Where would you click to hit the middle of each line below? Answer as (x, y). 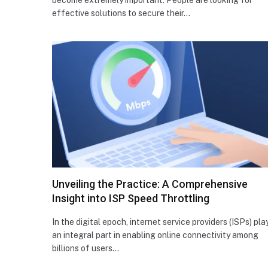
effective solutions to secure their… (121, 13)
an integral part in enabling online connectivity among (155, 235)
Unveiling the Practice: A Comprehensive (150, 184)
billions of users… (86, 248)
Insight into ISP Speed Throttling (131, 198)
